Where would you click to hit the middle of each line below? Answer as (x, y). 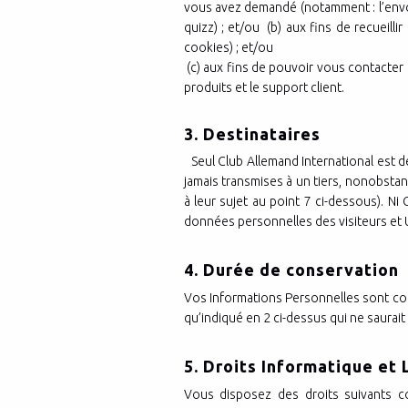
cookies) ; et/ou (228, 47)
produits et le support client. (264, 87)
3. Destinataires (252, 133)
